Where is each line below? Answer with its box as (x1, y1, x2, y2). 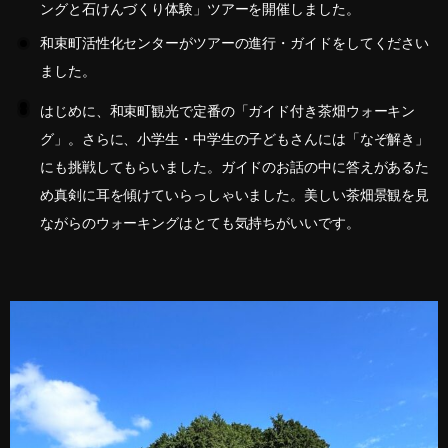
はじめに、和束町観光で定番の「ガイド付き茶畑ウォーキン (40, 104, 416, 120)
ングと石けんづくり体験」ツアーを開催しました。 (40, 2, 360, 18)
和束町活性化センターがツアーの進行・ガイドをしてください (40, 36, 430, 52)
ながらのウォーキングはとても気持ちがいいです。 (40, 216, 360, 232)
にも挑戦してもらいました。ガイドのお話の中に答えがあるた (40, 160, 430, 176)
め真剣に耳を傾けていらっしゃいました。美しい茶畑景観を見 (40, 188, 430, 204)
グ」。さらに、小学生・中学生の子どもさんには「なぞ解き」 (40, 132, 430, 148)
